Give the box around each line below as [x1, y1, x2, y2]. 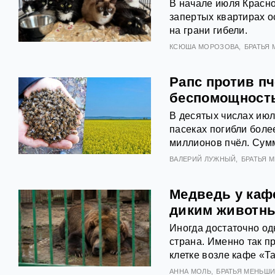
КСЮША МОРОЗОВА [169, 43, 239, 51]
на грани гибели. [169, 25, 248, 36]
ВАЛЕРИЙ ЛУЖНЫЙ [169, 155, 236, 163]
